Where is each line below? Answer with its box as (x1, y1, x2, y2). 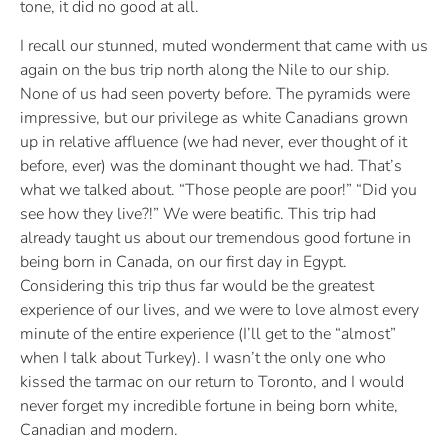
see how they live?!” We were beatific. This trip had (20, 202, 376, 225)
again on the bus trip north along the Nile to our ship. (20, 58, 390, 81)
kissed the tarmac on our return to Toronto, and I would (20, 370, 404, 393)
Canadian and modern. (20, 418, 178, 441)
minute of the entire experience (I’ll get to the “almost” (20, 322, 396, 345)
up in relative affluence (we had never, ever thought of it (20, 130, 407, 153)
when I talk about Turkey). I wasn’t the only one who (20, 346, 386, 369)
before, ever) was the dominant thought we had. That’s (20, 154, 402, 177)
